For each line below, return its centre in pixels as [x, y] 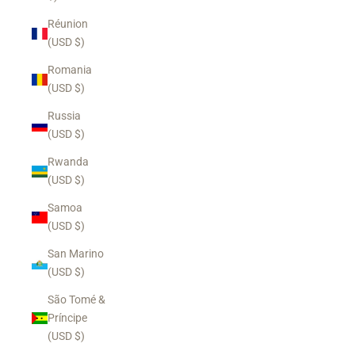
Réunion [68, 24]
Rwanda [68, 162]
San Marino [76, 254]
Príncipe [67, 318]
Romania [70, 70]
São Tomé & [76, 300]
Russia [64, 116]
